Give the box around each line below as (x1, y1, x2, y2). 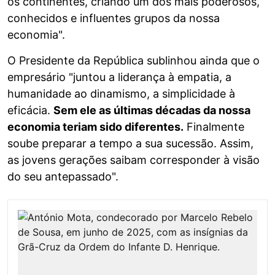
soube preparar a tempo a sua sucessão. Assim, (7, 137, 254, 150)
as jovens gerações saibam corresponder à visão (7, 153, 260, 167)
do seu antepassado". (7, 170, 118, 184)
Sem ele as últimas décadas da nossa (53, 104, 250, 117)
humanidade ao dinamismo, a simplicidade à (7, 87, 235, 101)
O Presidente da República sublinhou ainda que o (7, 54, 260, 68)
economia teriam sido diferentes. (7, 120, 184, 134)
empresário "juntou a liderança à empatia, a (7, 71, 231, 84)
